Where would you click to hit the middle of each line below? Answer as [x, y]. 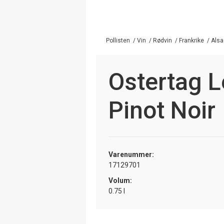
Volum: [120, 180]
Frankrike [191, 40]
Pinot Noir [162, 110]
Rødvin [162, 40]
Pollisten [118, 40]
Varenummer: [131, 154]
